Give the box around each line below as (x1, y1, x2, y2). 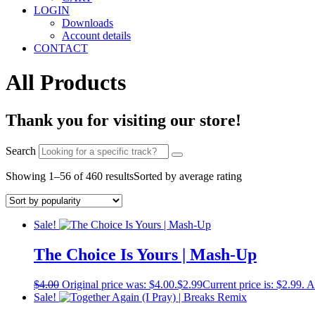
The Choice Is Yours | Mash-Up (34, 245, 257, 264)
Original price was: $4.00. (62, 278, 177, 290)
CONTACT (34, 42, 88, 54)
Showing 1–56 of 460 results (6, 169, 134, 182)
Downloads (62, 17, 113, 29)
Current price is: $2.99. (202, 278, 304, 290)
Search (6, 144, 36, 157)
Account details (62, 30, 131, 41)
